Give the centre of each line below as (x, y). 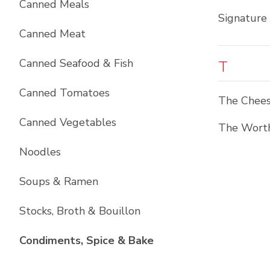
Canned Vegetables (68, 122)
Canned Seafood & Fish (76, 63)
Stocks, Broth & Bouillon (80, 211)
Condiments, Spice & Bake (86, 240)
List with (177, 240)
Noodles (40, 152)
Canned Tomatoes (64, 93)
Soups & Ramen (59, 181)
